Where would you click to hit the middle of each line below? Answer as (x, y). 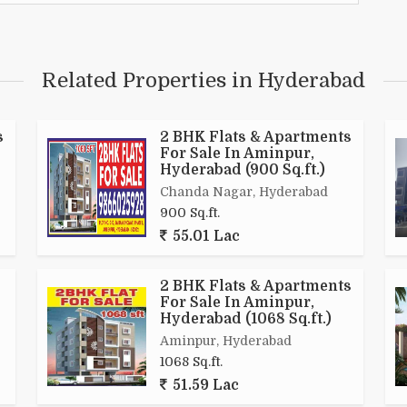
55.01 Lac (204, 237)
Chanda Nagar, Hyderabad (244, 192)
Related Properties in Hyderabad (203, 81)
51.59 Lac (204, 386)
